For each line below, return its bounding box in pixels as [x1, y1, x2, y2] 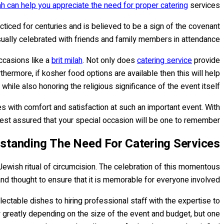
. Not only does [82, 54, 137, 66]
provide [192, 54, 220, 66]
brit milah [51, 54, 82, 66]
